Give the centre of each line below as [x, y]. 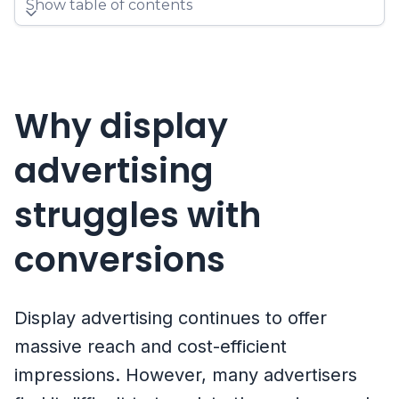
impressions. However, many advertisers [186, 375]
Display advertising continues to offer [171, 318]
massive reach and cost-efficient [151, 347]
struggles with [138, 216]
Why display [121, 126]
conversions [120, 260]
